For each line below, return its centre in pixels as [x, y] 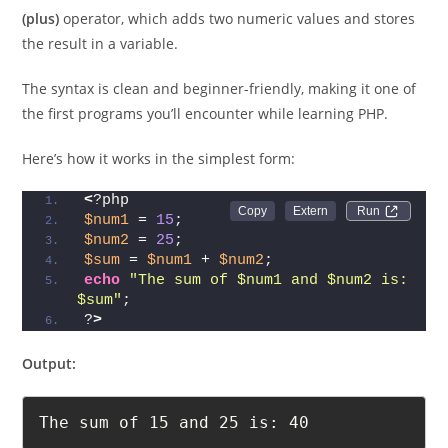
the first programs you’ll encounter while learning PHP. [205, 146]
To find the [60, 24]
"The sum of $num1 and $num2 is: [269, 313]
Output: [49, 396]
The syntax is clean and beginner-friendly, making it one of [219, 121]
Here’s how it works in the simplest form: [159, 191]
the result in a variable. [100, 76]
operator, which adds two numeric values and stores [237, 51]
